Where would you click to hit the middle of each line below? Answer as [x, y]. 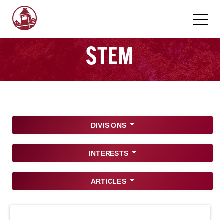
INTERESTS [108, 153]
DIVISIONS [108, 125]
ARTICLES [108, 181]
